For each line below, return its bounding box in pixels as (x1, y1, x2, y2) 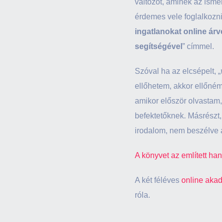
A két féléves (135, 176, 181, 184)
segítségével (135, 42, 182, 51)
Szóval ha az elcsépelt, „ (135, 67, 221, 75)
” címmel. (182, 42, 214, 51)
